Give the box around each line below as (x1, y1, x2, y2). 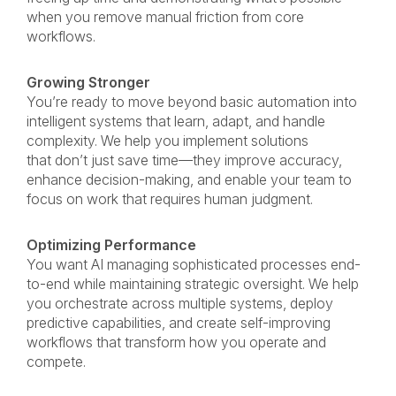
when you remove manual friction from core (27, 8, 304, 26)
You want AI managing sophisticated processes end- (27, 255, 361, 273)
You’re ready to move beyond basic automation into (27, 93, 357, 110)
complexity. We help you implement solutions (27, 132, 308, 149)
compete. (27, 353, 89, 370)
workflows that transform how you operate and (27, 333, 326, 351)
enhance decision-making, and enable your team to (27, 171, 352, 188)
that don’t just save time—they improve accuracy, (27, 151, 342, 169)
